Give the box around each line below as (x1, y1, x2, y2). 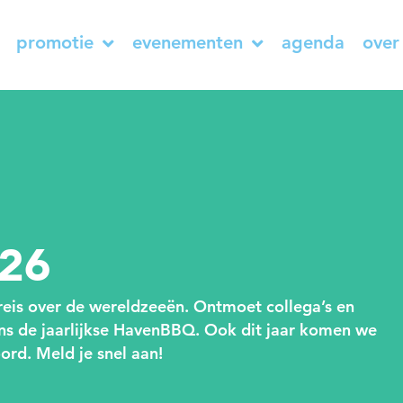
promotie (16, 31, 94, 53)
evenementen (132, 31, 243, 53)
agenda (282, 31, 345, 53)
